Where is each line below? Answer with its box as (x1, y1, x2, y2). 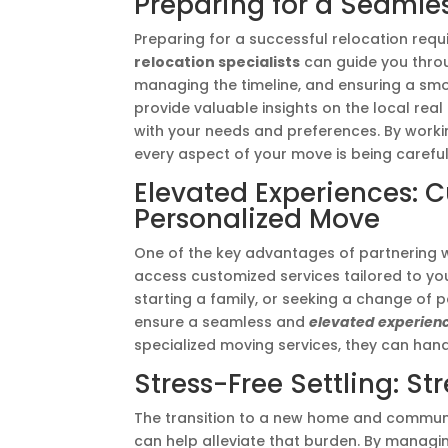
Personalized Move (134, 201, 381, 237)
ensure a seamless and (134, 312, 310, 332)
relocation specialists (134, 52, 301, 72)
